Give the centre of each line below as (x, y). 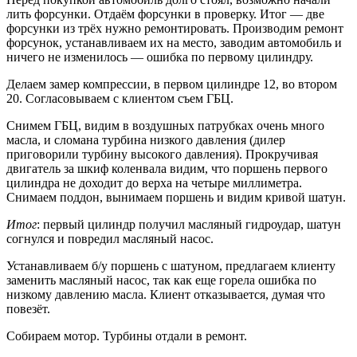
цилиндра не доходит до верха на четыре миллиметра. (154, 182)
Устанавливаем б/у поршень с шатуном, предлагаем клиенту (171, 265)
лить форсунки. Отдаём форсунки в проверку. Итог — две (165, 14)
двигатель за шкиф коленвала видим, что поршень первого (167, 168)
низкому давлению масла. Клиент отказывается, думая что (166, 294)
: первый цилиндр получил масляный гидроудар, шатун (189, 224)
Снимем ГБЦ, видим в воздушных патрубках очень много (165, 125)
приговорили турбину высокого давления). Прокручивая (162, 154)
